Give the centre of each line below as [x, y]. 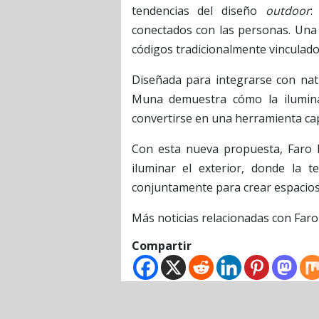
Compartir [161, 245]
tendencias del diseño [198, 10]
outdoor [288, 10]
